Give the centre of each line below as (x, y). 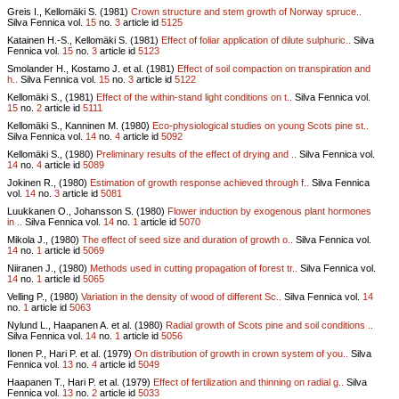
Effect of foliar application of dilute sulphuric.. (256, 40)
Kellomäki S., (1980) (52, 154)
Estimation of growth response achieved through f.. (199, 182)
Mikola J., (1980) (45, 239)
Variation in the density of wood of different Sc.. (181, 296)
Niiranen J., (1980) (49, 268)
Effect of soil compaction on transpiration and (274, 68)
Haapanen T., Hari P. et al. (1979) (80, 382)
